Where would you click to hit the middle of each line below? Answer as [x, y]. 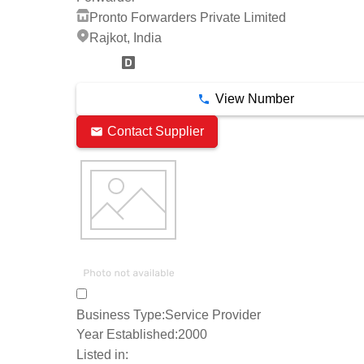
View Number [254, 98]
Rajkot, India [126, 37]
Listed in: [102, 355]
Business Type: [121, 314]
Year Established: [127, 335]
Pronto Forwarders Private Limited [188, 17]
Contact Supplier [156, 132]
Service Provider [213, 314]
